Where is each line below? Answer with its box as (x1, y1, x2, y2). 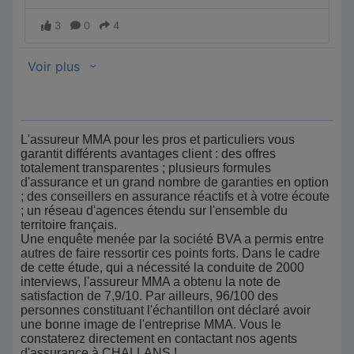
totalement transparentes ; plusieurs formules (21, 161, 271, 175)
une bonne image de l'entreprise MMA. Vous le (21, 318, 281, 331)
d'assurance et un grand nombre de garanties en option (21, 175, 329, 189)
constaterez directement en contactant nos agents (21, 332, 297, 345)
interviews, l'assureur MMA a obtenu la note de (21, 275, 281, 288)
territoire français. (21, 218, 117, 232)
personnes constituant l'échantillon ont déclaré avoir (21, 303, 311, 317)
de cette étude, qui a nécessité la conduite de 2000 (21, 261, 304, 274)
